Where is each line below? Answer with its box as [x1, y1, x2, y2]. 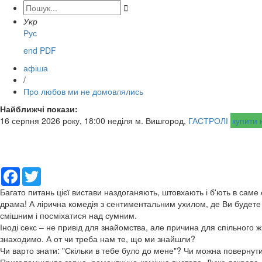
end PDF [23, 44, 56, 56]
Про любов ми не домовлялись [23, 85, 143, 97]
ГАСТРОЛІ [188, 114, 228, 126]
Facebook [20, 166, 57, 178]
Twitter [41, 166, 65, 178]
